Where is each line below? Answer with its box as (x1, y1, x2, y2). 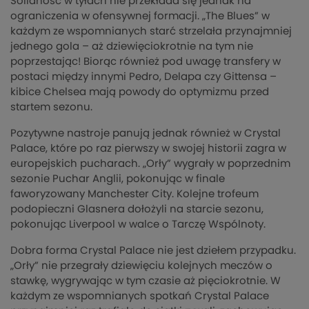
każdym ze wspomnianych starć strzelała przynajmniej (10, 26, 292, 37)
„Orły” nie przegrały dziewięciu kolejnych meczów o (10, 261, 272, 272)
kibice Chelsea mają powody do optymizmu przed (10, 87, 269, 98)
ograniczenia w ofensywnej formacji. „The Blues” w (10, 11, 270, 22)
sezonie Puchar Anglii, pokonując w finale (10, 174, 225, 185)
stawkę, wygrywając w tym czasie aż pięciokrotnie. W (10, 276, 281, 287)
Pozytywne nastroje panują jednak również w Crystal (10, 128, 281, 139)
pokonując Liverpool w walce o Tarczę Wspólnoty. (10, 219, 266, 230)
